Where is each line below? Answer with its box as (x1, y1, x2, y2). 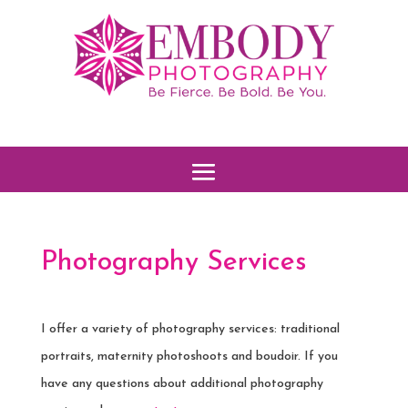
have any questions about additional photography (40, 376, 323, 391)
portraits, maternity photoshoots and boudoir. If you (40, 349, 338, 363)
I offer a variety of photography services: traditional (40, 321, 340, 336)
